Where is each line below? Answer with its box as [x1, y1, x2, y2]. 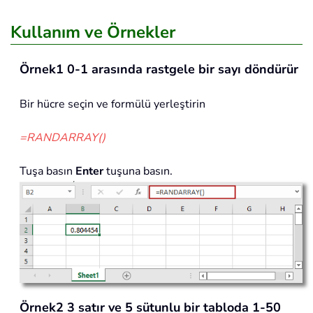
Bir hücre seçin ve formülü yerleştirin [20, 96, 205, 112]
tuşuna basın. [103, 163, 173, 180]
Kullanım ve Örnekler [10, 21, 175, 44]
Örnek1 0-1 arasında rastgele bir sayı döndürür [20, 61, 298, 78]
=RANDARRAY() [20, 130, 105, 146]
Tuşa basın [20, 163, 75, 180]
